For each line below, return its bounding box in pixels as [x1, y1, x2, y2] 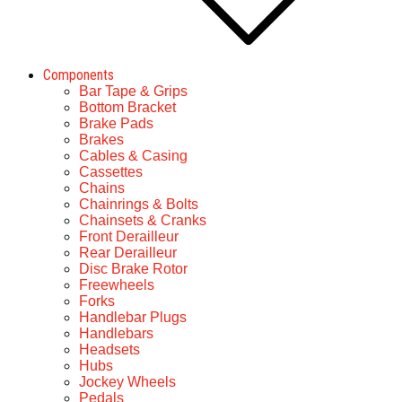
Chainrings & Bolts [79, 197, 198, 212]
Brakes [79, 132, 124, 147]
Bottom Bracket [79, 100, 176, 115]
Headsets [79, 342, 140, 357]
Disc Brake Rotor [79, 261, 188, 276]
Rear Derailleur [79, 245, 177, 260]
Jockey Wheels [79, 374, 176, 389]
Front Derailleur [79, 229, 179, 244]
